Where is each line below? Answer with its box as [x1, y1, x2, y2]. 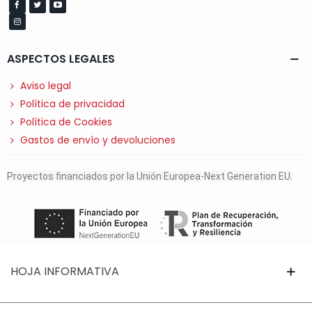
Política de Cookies [20, 115, 112, 130]
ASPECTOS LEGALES [7, 51, 115, 68]
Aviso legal [20, 79, 71, 93]
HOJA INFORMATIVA [10, 263, 119, 280]
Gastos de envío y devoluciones [20, 133, 175, 148]
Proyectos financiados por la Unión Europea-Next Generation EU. [7, 171, 292, 182]
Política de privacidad [20, 97, 125, 111]
